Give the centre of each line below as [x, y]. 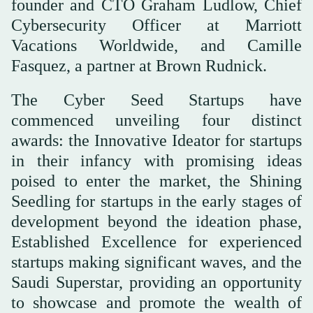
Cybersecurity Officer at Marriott [156, 26]
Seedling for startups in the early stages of [156, 202]
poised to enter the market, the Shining [156, 181]
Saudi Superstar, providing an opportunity [156, 283]
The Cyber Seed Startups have [156, 100]
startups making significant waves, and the [156, 262]
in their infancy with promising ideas [156, 161]
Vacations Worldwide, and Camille [156, 46]
